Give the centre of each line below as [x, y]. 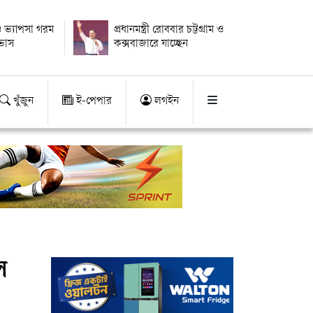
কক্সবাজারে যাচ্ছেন [151, 44]
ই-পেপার [93, 102]
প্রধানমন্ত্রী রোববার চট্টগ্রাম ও [168, 30]
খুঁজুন [22, 102]
